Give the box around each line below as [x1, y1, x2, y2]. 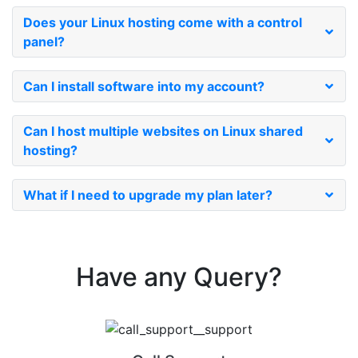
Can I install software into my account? [23, 78, 265, 94]
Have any [76, 261, 193, 292]
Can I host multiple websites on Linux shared [23, 123, 303, 139]
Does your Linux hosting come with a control [23, 14, 302, 30]
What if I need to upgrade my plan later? [23, 187, 272, 203]
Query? [193, 261, 282, 292]
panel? [23, 34, 65, 50]
